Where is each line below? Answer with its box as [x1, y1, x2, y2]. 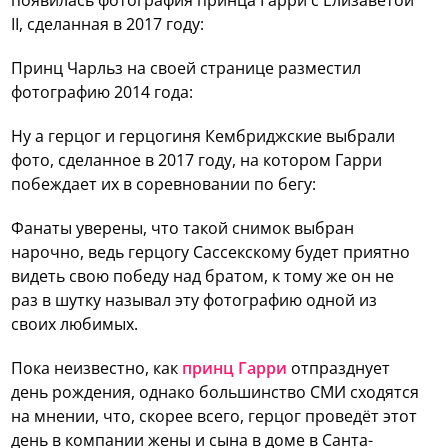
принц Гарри [182, 356, 288, 379]
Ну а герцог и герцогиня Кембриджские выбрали [11, 124, 396, 147]
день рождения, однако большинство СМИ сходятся [11, 380, 420, 403]
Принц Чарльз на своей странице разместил [11, 56, 362, 79]
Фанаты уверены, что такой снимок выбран [11, 216, 355, 239]
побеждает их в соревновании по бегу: [11, 172, 317, 195]
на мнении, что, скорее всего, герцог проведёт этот [11, 404, 418, 427]
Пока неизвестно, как [11, 356, 183, 379]
